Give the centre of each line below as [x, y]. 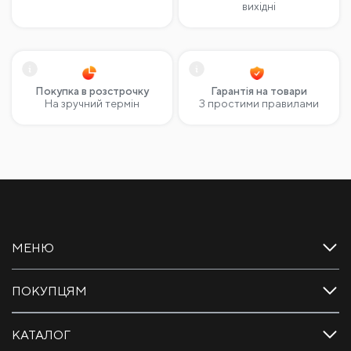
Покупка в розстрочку [92, 88]
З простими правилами [259, 101]
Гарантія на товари [259, 88]
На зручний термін [92, 100]
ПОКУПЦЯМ [49, 288]
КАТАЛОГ [41, 332]
